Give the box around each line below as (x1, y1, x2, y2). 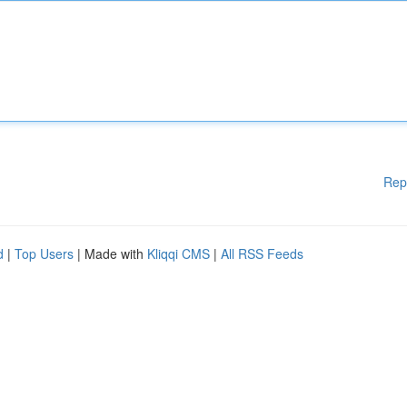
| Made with (74, 244, 147, 263)
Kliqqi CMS (147, 244, 210, 263)
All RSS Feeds (221, 244, 303, 263)
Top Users (15, 244, 74, 263)
